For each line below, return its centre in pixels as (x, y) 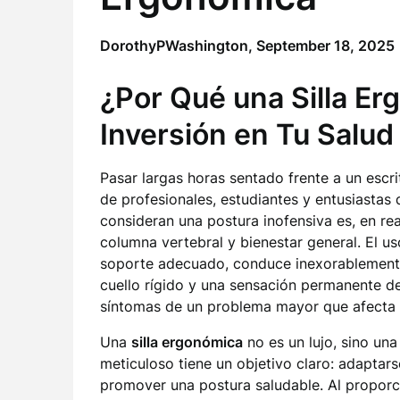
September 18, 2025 (325, 46)
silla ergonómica (187, 342)
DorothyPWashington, (178, 46)
